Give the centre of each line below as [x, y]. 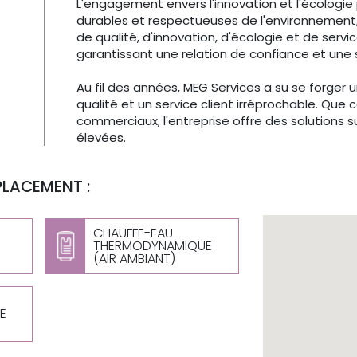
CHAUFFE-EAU [133, 233]
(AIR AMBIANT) [135, 259]
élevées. [102, 137]
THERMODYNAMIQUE [153, 246]
